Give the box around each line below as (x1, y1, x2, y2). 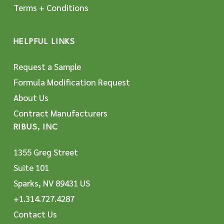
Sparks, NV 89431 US (13, 177, 90, 188)
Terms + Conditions (13, 2, 88, 13)
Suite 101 (13, 162, 49, 173)
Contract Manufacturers (13, 107, 107, 118)
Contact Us (13, 208, 57, 219)
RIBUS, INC (13, 123, 58, 131)
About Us (13, 92, 48, 103)
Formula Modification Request (13, 76, 130, 87)
